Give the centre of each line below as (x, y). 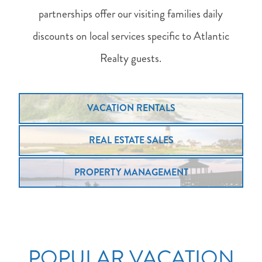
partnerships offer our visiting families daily (131, 14)
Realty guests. (131, 58)
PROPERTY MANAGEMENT (131, 172)
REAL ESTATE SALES (131, 140)
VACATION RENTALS (131, 108)
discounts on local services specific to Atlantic (131, 36)
